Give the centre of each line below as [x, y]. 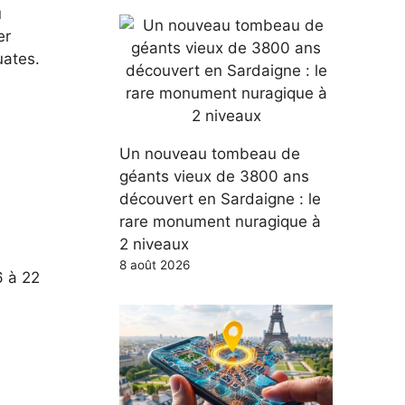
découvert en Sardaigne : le [220, 198]
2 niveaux [154, 244]
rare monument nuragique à [220, 221]
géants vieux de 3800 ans [214, 176]
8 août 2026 [155, 264]
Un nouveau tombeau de [210, 153]
